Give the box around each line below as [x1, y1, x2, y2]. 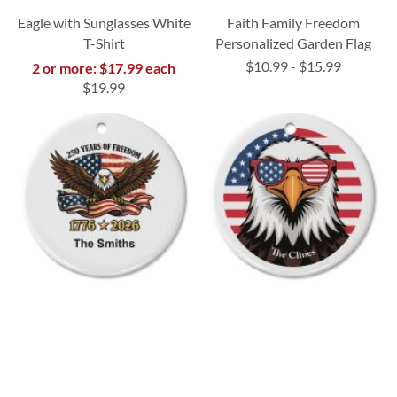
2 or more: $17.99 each [32, 59, 176, 77]
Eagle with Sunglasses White [17, 14, 191, 32]
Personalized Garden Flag [214, 35, 371, 52]
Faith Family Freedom [226, 14, 360, 32]
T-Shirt [82, 35, 125, 52]
